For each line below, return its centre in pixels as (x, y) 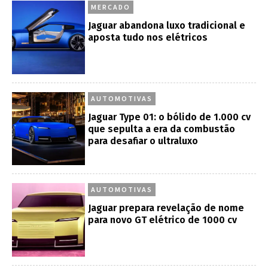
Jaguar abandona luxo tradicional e (167, 26)
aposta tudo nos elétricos (148, 38)
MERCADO (111, 7)
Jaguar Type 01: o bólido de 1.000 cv (170, 117)
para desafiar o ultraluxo (143, 141)
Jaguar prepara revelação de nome (166, 208)
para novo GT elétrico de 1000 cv (163, 220)
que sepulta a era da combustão (162, 129)
